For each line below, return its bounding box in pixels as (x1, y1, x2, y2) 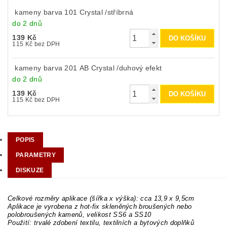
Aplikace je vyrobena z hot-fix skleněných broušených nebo (8, 203, 192, 211)
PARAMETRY (16, 152, 56, 159)
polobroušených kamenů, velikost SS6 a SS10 (8, 211, 152, 219)
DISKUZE (16, 167, 44, 174)
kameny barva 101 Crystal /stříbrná (15, 8, 134, 17)
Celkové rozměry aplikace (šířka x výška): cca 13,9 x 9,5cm (8, 195, 195, 203)
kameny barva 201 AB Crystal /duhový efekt (15, 64, 162, 72)
